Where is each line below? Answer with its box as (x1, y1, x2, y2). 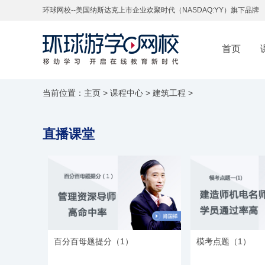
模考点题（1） (196, 236, 251, 246)
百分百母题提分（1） (54, 236, 133, 246)
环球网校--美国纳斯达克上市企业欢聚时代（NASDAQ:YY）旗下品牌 (43, 6, 259, 14)
